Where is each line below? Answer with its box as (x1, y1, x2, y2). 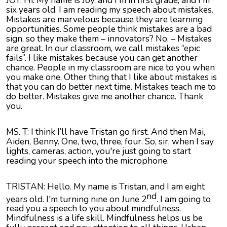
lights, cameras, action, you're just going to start (6, 144, 191, 157)
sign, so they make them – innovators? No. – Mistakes (6, 32, 212, 45)
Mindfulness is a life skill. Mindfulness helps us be (6, 212, 203, 224)
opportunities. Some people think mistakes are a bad (6, 22, 212, 35)
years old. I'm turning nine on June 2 (6, 193, 146, 205)
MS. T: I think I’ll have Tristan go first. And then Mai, (6, 125, 205, 138)
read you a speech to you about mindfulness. (6, 202, 181, 215)
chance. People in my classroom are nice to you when (6, 61, 215, 73)
